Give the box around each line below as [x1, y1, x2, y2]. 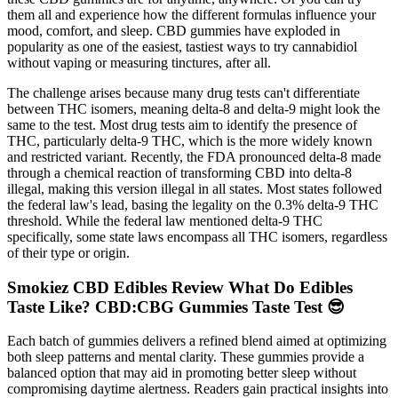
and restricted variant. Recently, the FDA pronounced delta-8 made [7, 148, 381, 164]
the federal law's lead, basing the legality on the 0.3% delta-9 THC [7, 196, 378, 212]
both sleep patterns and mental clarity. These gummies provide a [7, 349, 364, 365]
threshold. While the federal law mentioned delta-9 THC [7, 212, 322, 228]
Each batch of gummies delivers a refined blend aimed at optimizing [7, 333, 386, 349]
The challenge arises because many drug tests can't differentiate [7, 84, 360, 100]
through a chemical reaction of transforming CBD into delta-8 [7, 164, 352, 180]
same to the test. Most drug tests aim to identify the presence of [7, 116, 357, 132]
